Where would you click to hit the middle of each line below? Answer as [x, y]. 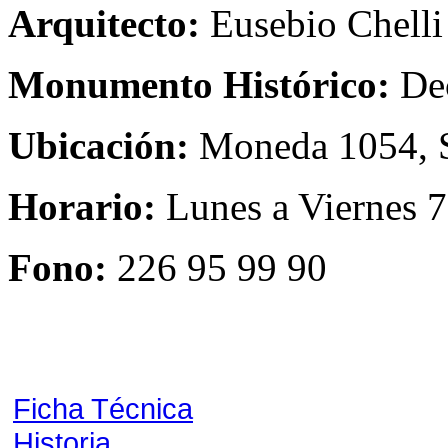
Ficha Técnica [103, 408]
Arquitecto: [104, 23]
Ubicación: [98, 145]
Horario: [82, 206]
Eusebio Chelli [321, 23]
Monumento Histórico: [199, 84]
